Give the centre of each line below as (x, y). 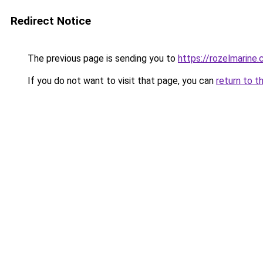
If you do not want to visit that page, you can (121, 81)
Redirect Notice (51, 21)
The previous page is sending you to (102, 58)
